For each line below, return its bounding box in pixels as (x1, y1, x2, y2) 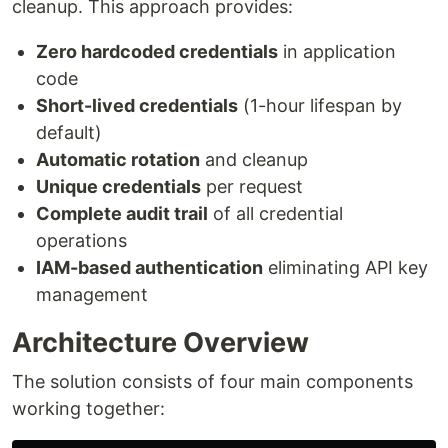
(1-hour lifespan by (238, 95, 402, 117)
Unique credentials (36, 176, 201, 198)
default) (36, 122, 102, 144)
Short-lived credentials (36, 95, 238, 117)
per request (201, 176, 303, 198)
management (36, 284, 148, 306)
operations (36, 230, 127, 252)
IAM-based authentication (36, 257, 263, 279)
